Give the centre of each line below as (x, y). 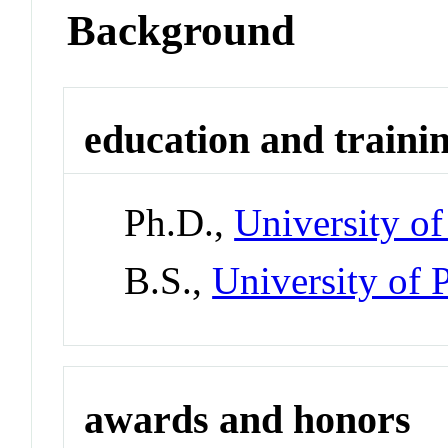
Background (181, 30)
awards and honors (248, 419)
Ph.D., (179, 223)
